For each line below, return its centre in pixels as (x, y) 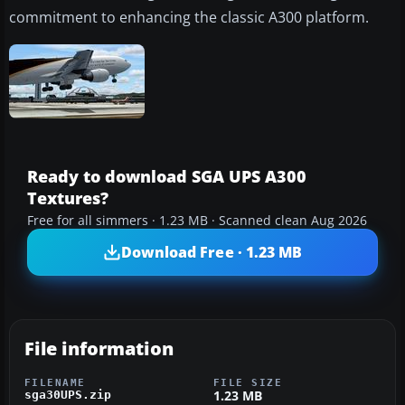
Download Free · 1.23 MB (212, 252)
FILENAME (55, 383)
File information (99, 349)
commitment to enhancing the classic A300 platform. (189, 18)
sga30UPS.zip (68, 395)
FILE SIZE (248, 383)
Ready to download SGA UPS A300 (167, 177)
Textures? (68, 198)
